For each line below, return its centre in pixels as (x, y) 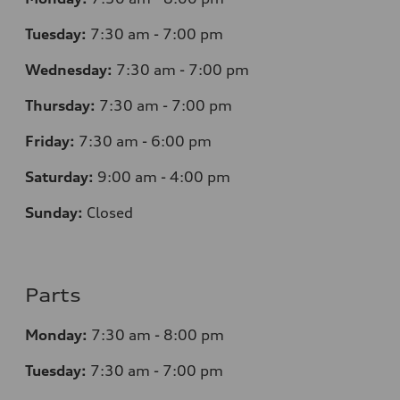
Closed (110, 212)
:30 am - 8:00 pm (162, 334)
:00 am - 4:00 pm (169, 176)
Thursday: (60, 105)
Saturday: (59, 176)
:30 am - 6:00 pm (150, 141)
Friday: (50, 141)
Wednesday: (69, 69)
